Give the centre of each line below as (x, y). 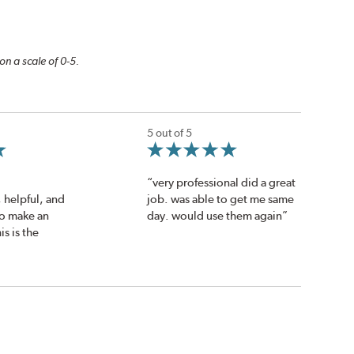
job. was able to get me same (220, 199)
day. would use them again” (217, 215)
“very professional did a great (221, 182)
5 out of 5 (169, 133)
